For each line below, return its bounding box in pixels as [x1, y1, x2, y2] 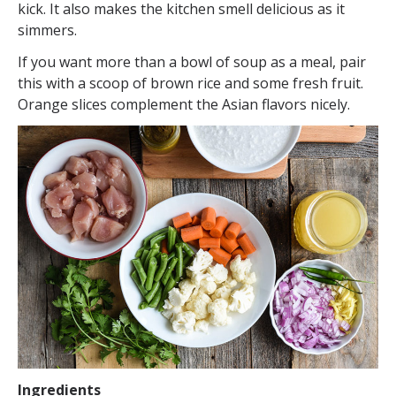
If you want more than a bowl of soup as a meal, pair [18, 52, 366, 72]
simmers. [18, 20, 77, 41]
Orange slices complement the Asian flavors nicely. [18, 95, 350, 115]
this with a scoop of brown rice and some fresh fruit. [18, 73, 363, 94]
